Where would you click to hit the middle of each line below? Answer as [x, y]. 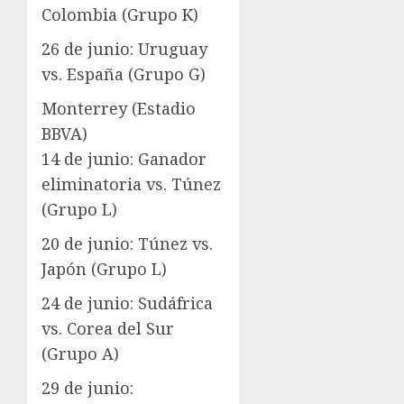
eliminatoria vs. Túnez [131, 184]
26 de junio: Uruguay [124, 49]
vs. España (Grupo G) [124, 74]
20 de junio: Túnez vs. [127, 244]
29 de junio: [87, 388]
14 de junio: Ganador [124, 159]
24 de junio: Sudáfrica [127, 303]
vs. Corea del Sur [108, 329]
